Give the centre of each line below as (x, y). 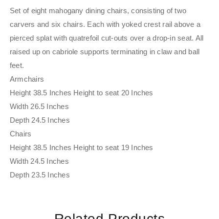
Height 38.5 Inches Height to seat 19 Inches (82, 148)
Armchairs (27, 79)
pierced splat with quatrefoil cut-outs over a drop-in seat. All (107, 38)
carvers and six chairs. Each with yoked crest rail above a (105, 24)
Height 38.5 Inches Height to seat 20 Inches (82, 93)
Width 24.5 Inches (39, 161)
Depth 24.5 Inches (40, 120)
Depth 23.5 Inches (40, 175)
